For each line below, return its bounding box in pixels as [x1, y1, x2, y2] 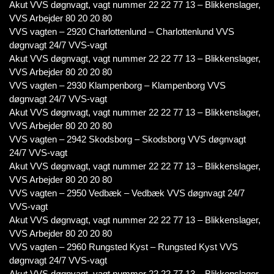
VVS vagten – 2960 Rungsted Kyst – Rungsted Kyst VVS [9, 242, 238, 252]
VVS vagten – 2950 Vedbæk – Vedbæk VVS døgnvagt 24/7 [9, 188, 245, 198]
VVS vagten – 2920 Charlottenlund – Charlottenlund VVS [9, 26, 234, 37]
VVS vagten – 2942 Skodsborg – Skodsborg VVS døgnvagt [9, 134, 246, 144]
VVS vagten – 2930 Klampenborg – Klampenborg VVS [9, 80, 226, 91]
